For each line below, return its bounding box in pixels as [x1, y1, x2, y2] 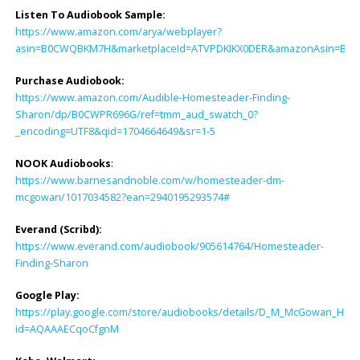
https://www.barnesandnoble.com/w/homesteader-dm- [14, 174, 284, 188]
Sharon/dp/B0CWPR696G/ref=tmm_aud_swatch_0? [14, 108, 258, 122]
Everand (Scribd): [14, 222, 102, 236]
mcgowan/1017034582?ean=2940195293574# [14, 190, 230, 205]
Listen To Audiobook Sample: [14, 8, 166, 22]
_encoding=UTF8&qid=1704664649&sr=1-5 [14, 125, 215, 139]
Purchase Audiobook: [14, 74, 125, 88]
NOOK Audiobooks [14, 157, 111, 171]
